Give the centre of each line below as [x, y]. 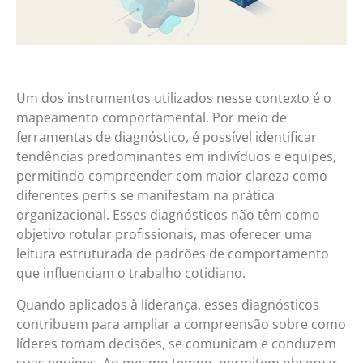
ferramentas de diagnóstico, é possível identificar [167, 137]
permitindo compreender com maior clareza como [172, 176]
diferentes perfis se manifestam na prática [145, 196]
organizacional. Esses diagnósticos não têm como [168, 215]
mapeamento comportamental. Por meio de [152, 118]
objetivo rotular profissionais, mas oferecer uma [164, 235]
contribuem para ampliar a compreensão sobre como [181, 324]
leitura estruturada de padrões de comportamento [173, 254]
